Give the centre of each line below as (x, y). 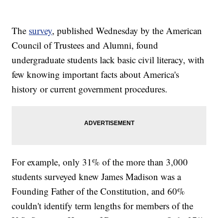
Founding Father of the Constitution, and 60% (99, 191)
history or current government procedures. (90, 89)
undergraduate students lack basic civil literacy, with (108, 59)
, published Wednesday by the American (127, 30)
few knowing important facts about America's (96, 74)
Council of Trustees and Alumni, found (85, 45)
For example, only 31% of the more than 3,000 (100, 162)
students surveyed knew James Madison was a (97, 176)
